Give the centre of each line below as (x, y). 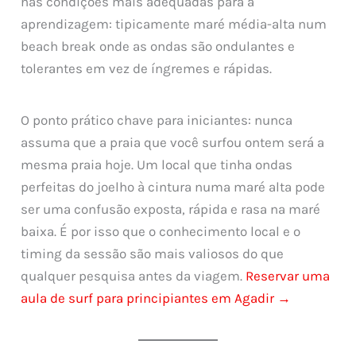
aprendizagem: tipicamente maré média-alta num (174, 23)
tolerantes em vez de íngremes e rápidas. (147, 68)
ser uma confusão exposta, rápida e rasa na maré (171, 209)
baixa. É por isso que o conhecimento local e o (161, 232)
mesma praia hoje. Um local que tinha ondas (157, 165)
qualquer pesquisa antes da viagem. (133, 276)
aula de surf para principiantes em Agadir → (156, 298)
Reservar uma (288, 276)
